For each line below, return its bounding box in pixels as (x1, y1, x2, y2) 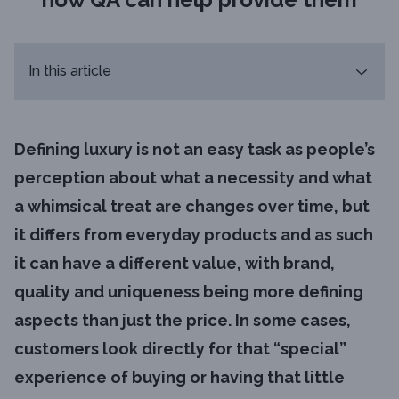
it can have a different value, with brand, (14, 254, 335, 273)
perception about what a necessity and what (14, 168, 372, 187)
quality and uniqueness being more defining (14, 282, 363, 301)
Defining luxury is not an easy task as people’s (14, 140, 375, 159)
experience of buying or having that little (14, 368, 345, 387)
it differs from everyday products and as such (14, 225, 373, 244)
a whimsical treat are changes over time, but (14, 197, 370, 216)
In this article (28, 62, 111, 79)
